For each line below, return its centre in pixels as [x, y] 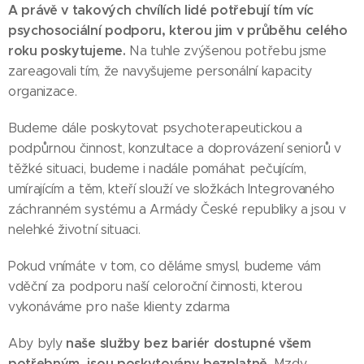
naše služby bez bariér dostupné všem [188, 343]
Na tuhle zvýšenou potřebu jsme [228, 51]
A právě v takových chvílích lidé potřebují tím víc [161, 10]
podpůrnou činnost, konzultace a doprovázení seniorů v [175, 148]
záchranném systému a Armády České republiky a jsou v [177, 209]
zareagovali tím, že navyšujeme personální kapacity [160, 71]
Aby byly [37, 343]
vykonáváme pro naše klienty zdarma [119, 307]
